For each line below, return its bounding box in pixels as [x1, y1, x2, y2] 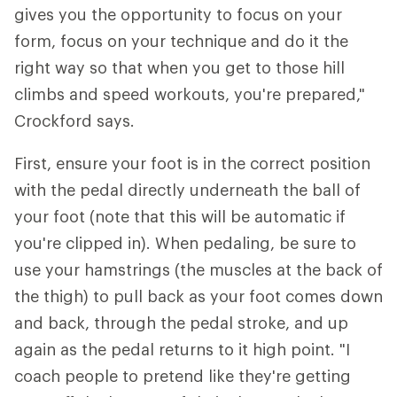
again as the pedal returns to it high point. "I [14, 339, 350, 359]
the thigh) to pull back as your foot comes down [14, 286, 383, 306]
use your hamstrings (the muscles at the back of [14, 260, 383, 279]
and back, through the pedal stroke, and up [14, 313, 348, 332]
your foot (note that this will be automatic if [14, 206, 346, 226]
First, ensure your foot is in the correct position [14, 153, 370, 173]
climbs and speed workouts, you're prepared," [14, 84, 365, 104]
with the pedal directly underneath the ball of [14, 180, 361, 199]
